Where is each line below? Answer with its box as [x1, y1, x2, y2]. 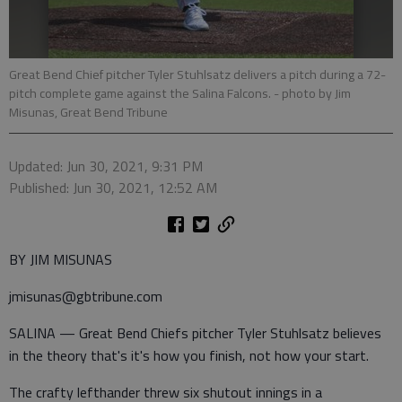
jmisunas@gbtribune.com [9, 285, 162, 307]
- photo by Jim [274, 83, 351, 103]
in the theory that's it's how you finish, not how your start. [9, 345, 369, 366]
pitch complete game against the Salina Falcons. [9, 83, 274, 103]
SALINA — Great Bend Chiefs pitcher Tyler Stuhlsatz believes [9, 322, 381, 344]
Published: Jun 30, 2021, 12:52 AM [9, 177, 217, 198]
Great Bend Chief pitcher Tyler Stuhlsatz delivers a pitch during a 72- [9, 65, 386, 84]
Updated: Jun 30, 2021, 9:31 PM [9, 155, 203, 177]
